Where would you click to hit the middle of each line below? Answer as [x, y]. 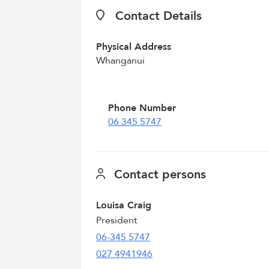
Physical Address [134, 47]
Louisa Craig [124, 205]
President [117, 220]
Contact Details [157, 16]
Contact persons [158, 174]
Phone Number [142, 108]
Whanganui [120, 61]
